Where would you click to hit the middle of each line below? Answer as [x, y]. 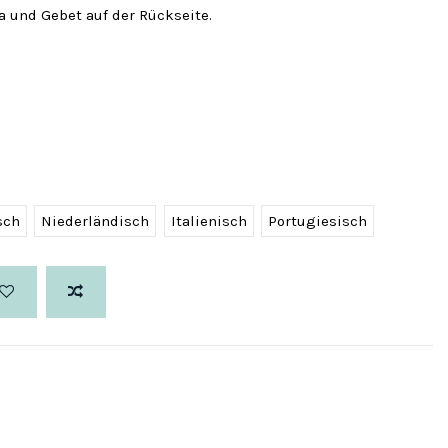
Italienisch [208, 220]
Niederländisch [95, 220]
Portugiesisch [317, 220]
